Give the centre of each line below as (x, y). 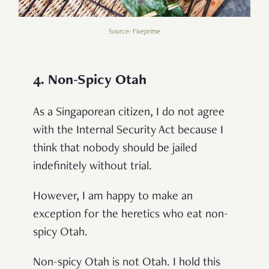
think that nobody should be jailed (115, 149)
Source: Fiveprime (134, 32)
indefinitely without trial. (92, 167)
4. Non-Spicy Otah (90, 81)
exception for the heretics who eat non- (131, 215)
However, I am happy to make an (113, 197)
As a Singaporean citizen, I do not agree (129, 113)
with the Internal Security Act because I (128, 131)
